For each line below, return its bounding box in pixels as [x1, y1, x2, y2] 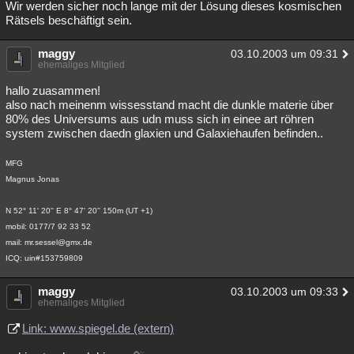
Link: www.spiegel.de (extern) [22, 322, 174, 335]
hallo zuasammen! [6, 84, 100, 97]
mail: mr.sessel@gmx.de [6, 238, 92, 247]
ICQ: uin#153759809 [6, 254, 83, 262]
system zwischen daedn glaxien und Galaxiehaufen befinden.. [6, 126, 323, 140]
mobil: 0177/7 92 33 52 [6, 222, 91, 231]
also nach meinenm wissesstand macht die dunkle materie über [6, 98, 333, 111]
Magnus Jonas [6, 175, 59, 183]
